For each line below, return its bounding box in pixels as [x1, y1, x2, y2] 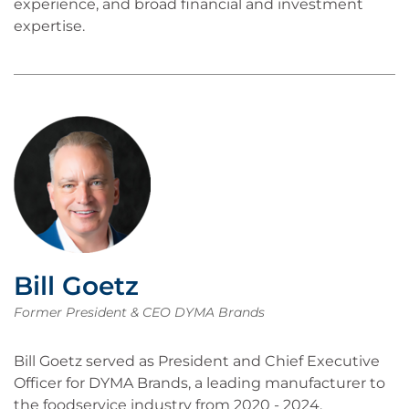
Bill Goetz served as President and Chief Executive [14, 352, 380, 370]
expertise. [14, 17, 85, 35]
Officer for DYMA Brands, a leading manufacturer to [14, 374, 385, 392]
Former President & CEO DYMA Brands [14, 304, 265, 320]
